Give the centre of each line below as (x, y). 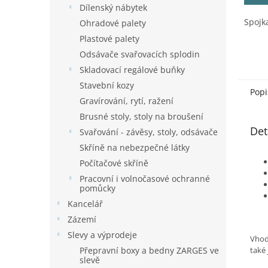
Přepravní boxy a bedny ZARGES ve (149, 250)
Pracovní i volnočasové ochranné (145, 179)
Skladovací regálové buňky (132, 70)
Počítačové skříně (114, 163)
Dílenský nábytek (113, 7)
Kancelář (85, 204)
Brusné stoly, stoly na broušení (141, 116)
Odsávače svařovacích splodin (140, 54)
